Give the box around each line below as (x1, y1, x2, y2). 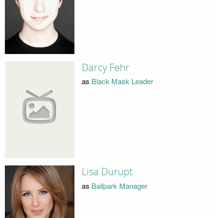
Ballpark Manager (91, 180, 147, 191)
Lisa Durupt (81, 166, 133, 178)
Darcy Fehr (81, 61, 129, 73)
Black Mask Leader (91, 76, 153, 87)
